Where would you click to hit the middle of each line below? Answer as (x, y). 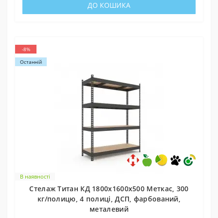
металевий (109, 209)
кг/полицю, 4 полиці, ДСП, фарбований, (109, 199)
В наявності (35, 176)
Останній (31, 62)
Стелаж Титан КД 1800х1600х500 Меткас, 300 (109, 188)
